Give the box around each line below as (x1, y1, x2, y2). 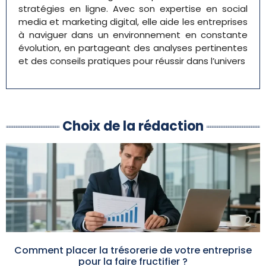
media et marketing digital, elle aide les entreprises (18, 15, 248, 28)
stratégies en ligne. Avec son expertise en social (18, 2, 248, 15)
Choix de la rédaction (62, 117, 204, 135)
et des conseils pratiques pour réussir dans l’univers (18, 55, 245, 67)
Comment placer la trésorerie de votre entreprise (14, 243, 252, 257)
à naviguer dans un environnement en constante (18, 28, 248, 41)
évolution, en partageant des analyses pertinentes (18, 42, 248, 54)
